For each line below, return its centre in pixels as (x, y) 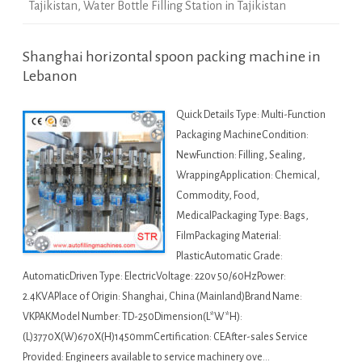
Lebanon (50, 76)
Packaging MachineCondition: (242, 135)
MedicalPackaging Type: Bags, (242, 216)
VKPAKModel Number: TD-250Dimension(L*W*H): (133, 317)
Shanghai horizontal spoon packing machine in (172, 57)
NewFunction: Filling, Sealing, (241, 156)
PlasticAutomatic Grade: (229, 257)
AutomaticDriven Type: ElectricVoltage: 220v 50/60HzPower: (154, 277)
